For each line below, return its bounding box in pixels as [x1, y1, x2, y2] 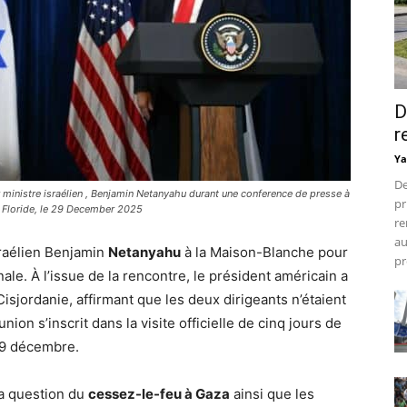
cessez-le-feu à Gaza [88, 385, 230, 402]
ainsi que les [230, 385, 314, 402]
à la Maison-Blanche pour [181, 243, 348, 261]
